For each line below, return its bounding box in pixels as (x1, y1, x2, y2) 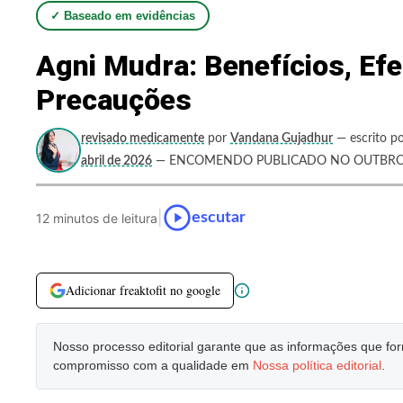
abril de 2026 (81, 155, 152, 167)
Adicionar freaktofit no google (66, 282, 220, 299)
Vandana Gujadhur (230, 132, 333, 145)
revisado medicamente (81, 132, 204, 145)
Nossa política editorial (253, 358, 381, 372)
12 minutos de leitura (36, 210, 157, 226)
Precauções (36, 83, 192, 117)
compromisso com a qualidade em (53, 358, 253, 372)
